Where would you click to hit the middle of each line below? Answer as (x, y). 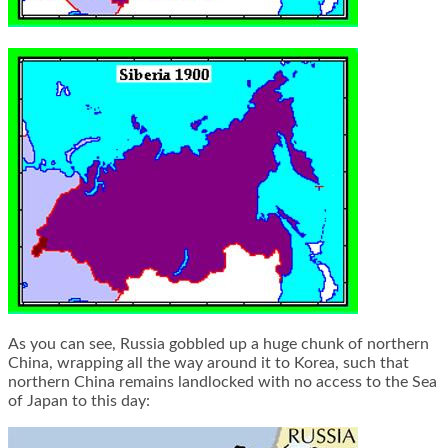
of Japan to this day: (79, 401)
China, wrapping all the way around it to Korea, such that (208, 363)
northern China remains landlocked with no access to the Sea (222, 382)
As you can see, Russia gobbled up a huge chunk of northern (218, 344)
